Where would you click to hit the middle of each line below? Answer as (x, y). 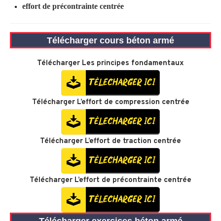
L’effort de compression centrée (133, 103)
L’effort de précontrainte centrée (133, 181)
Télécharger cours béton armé (110, 41)
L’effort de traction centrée (133, 142)
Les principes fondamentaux (133, 64)
